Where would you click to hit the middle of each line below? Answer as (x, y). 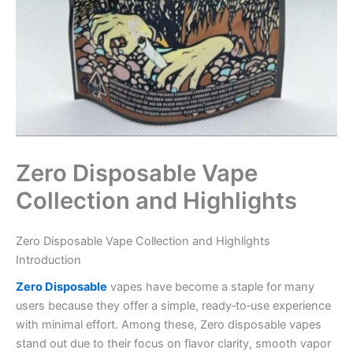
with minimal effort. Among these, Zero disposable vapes (169, 325)
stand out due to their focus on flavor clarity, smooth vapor (173, 344)
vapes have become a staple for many (211, 287)
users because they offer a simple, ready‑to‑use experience (173, 306)
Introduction (48, 260)
